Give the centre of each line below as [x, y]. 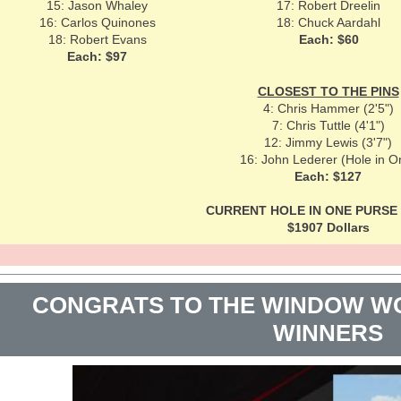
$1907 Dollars [328, 227]
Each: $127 [328, 176]
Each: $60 [328, 39]
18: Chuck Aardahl [328, 22]
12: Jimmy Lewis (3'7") [328, 142]
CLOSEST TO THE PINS [328, 91]
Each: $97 [97, 56]
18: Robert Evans [97, 39]
